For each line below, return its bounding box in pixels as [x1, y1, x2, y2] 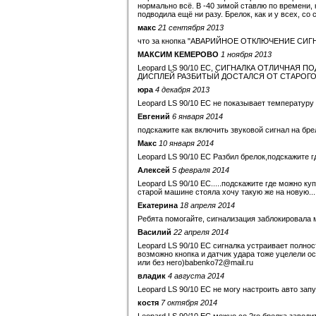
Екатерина [138, 201, 178, 209]
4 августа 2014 [168, 272, 224, 280]
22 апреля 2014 [174, 228, 229, 236]
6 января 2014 [172, 112, 223, 121]
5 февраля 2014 [172, 166, 229, 174]
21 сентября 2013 [158, 23, 224, 32]
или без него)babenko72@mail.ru [138, 258, 253, 267]
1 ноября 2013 [221, 50, 272, 59]
